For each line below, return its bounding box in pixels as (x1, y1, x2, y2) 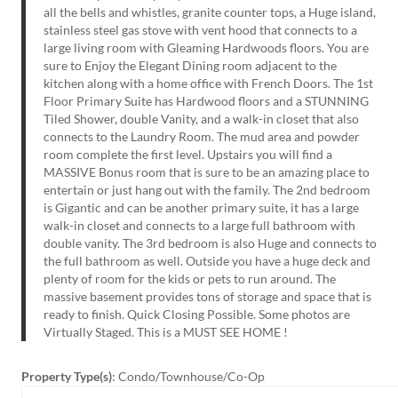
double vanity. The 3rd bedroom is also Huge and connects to (44, 235, 377, 251)
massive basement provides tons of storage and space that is (44, 288, 371, 304)
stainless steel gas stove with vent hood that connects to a (44, 21, 357, 37)
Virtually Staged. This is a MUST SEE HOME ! (44, 323, 288, 339)
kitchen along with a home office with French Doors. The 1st (44, 75, 373, 91)
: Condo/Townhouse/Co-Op (112, 368, 265, 384)
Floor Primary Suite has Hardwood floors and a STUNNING (44, 92, 369, 108)
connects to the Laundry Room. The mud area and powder (44, 128, 360, 144)
